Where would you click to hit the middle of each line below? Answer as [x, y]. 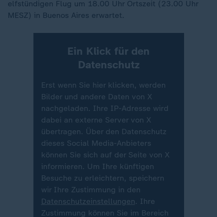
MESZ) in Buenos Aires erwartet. [67, 15]
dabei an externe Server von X [96, 120]
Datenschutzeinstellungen [88, 201]
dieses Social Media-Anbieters [96, 143]
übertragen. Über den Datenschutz [104, 131]
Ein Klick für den [108, 51]
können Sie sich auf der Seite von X [105, 155]
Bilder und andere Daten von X [96, 96]
